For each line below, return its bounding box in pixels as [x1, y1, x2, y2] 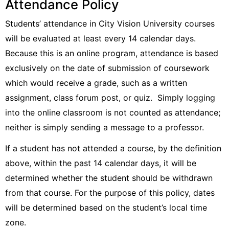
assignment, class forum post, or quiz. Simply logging [5, 93, 215, 103]
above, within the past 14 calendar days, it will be [5, 158, 196, 168]
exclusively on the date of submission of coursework [5, 63, 210, 73]
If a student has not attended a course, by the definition [5, 143, 221, 153]
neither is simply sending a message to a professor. [5, 122, 204, 132]
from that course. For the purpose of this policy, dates [5, 188, 215, 198]
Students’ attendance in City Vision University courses [5, 18, 215, 29]
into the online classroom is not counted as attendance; [5, 107, 220, 118]
